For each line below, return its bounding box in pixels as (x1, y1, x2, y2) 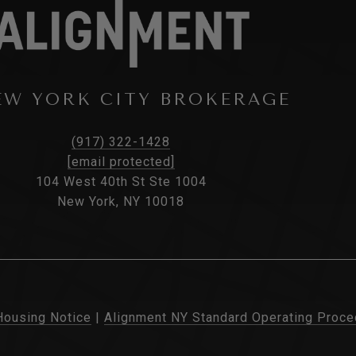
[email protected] (67, 154, 175, 170)
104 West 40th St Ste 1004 (35, 174, 207, 190)
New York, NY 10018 (57, 194, 184, 210)
